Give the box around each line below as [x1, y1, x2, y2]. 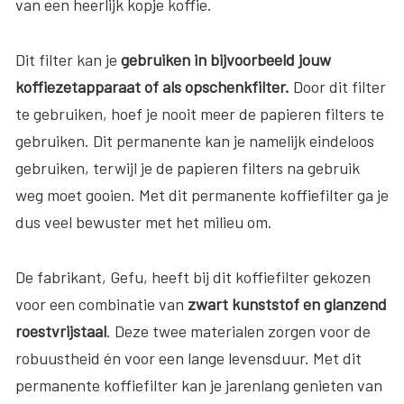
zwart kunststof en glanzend [188, 293, 387, 314]
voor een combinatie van [15, 293, 188, 314]
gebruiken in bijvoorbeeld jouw [117, 49, 331, 69]
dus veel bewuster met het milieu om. [15, 211, 272, 232]
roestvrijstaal [15, 320, 106, 341]
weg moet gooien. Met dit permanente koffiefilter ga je [15, 184, 389, 205]
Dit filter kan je [15, 49, 117, 69]
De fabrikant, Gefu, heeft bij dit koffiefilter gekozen [15, 266, 371, 287]
